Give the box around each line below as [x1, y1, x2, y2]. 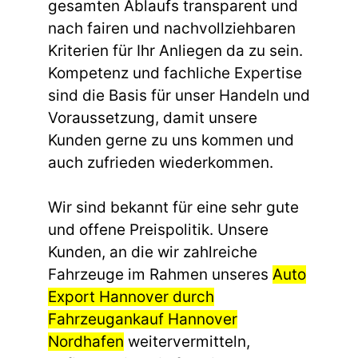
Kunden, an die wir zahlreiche [48, 243, 257, 262]
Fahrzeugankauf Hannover [48, 310, 237, 329]
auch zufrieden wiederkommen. [48, 153, 273, 172]
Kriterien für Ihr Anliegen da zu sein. [48, 41, 303, 60]
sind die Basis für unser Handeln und [48, 86, 310, 105]
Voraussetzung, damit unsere [48, 108, 257, 127]
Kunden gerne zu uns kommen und [48, 130, 294, 149]
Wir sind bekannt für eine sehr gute [48, 198, 299, 217]
